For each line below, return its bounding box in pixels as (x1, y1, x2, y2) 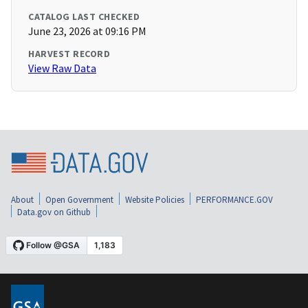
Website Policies (125, 193, 184, 206)
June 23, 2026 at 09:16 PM (28, 24, 146, 38)
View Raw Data (28, 61, 96, 76)
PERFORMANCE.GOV (196, 193, 273, 206)
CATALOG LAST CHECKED (28, 10, 140, 23)
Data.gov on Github (17, 206, 91, 218)
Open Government (45, 193, 113, 206)
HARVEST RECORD (28, 47, 110, 60)
